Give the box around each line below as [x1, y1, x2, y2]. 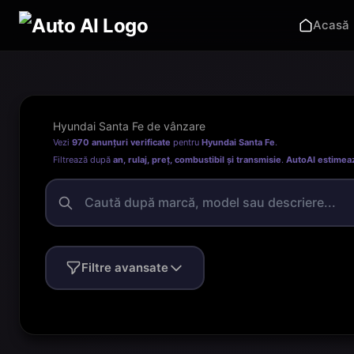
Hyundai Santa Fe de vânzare [53, 119, 205, 133]
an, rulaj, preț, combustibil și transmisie [113, 154, 281, 165]
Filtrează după [53, 154, 113, 165]
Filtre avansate [81, 260, 168, 275]
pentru [171, 137, 201, 148]
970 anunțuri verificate [72, 137, 171, 148]
